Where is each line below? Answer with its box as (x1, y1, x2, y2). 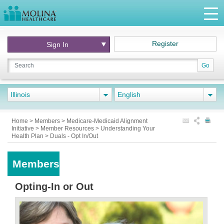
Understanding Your (100, 125, 155, 132)
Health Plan (11, 132, 45, 139)
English (117, 90, 140, 98)
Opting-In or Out (15, 181, 93, 192)
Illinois (10, 90, 30, 98)
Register (152, 39, 179, 47)
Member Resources (40, 125, 95, 132)
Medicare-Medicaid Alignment (66, 117, 147, 124)
